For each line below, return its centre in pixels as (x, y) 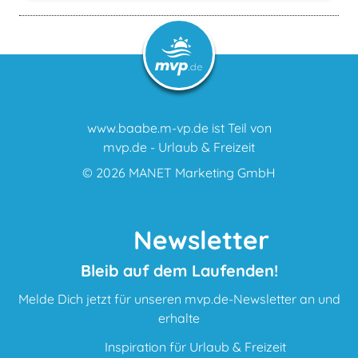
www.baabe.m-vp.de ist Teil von (179, 128)
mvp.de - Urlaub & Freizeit (179, 147)
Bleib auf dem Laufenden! (179, 271)
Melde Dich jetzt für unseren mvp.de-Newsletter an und (179, 299)
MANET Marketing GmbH (202, 173)
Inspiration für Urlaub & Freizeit (193, 347)
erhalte (179, 318)
